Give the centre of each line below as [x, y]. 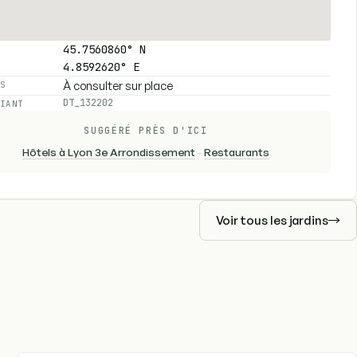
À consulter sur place [118, 86]
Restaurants [237, 151]
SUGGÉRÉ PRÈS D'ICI [146, 131]
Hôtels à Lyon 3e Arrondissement [109, 151]
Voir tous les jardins [272, 220]
